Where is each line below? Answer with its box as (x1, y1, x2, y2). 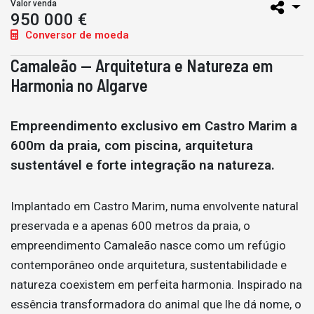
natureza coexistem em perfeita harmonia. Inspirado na (11, 278, 302, 292)
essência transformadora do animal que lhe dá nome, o (11, 297, 301, 311)
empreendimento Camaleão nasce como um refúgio (11, 238, 286, 252)
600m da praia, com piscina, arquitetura (11, 137, 253, 153)
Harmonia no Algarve (11, 75, 148, 95)
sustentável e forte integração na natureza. (11, 157, 275, 173)
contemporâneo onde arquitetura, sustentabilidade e (11, 258, 287, 272)
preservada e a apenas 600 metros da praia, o (11, 219, 250, 233)
